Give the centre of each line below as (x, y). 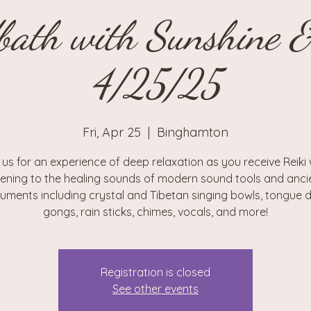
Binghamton (193, 133)
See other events (155, 289)
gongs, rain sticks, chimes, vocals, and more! (155, 212)
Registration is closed (155, 272)
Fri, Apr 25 (112, 133)
